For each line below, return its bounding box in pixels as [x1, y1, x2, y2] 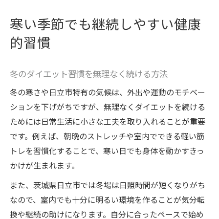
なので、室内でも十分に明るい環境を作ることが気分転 [10, 194, 205, 206]
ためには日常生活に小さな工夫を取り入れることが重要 [10, 115, 205, 128]
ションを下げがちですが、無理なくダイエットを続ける [10, 101, 205, 113]
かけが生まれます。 [10, 159, 79, 172]
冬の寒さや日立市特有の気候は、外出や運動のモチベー [10, 86, 205, 98]
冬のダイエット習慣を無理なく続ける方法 [10, 67, 168, 80]
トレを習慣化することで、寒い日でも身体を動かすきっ [10, 145, 204, 157]
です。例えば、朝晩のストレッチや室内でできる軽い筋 [10, 130, 204, 142]
